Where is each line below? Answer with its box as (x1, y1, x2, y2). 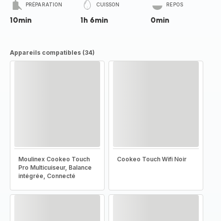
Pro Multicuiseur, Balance (18, 164, 92, 171)
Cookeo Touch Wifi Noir (117, 155, 186, 163)
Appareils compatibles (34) (10, 49, 95, 56)
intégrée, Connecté (18, 172, 75, 180)
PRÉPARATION (26, 1, 63, 7)
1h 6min (80, 15, 108, 25)
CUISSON (96, 1, 120, 7)
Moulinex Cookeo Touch (18, 155, 90, 163)
